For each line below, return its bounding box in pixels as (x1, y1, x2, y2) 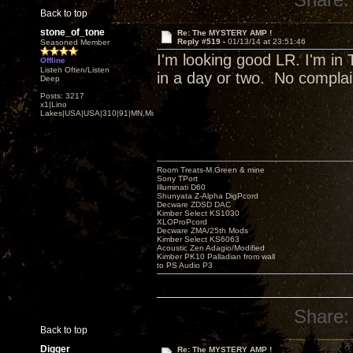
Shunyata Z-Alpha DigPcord (157, 191, 258, 200)
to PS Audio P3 (157, 261, 213, 269)
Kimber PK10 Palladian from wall (157, 252, 275, 261)
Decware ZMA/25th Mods (157, 226, 248, 235)
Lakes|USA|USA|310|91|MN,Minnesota (40, 109, 183, 117)
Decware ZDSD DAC (157, 200, 231, 209)
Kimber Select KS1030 (157, 209, 240, 217)
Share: (294, 306, 350, 327)
